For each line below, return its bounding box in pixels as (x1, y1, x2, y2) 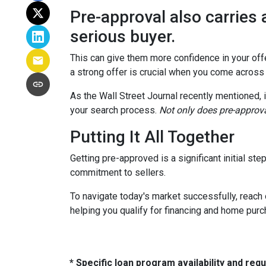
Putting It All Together (70, 127, 235, 147)
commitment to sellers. (70, 167, 166, 178)
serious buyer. (70, 27, 175, 46)
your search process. (70, 104, 159, 116)
